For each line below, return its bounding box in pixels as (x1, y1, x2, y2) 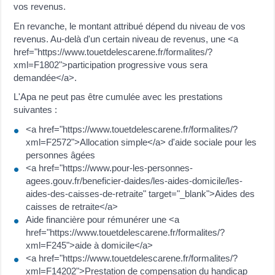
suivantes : (14, 104, 58, 115)
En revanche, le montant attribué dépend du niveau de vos (14, 20, 246, 31)
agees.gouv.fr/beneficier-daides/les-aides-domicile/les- (26, 175, 243, 186)
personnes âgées (26, 149, 96, 160)
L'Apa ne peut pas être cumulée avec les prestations (14, 91, 223, 102)
